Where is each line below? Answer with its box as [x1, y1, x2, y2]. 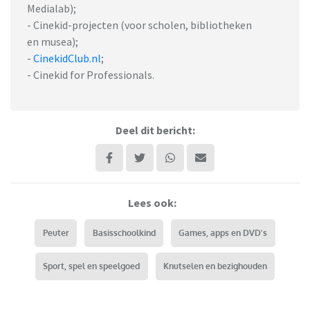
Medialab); [27, 1, 76, 16]
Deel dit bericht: [115, 123, 195, 138]
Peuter [42, 228, 69, 239]
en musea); [27, 35, 78, 49]
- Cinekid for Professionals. [27, 68, 154, 82]
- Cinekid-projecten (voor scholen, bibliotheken [27, 18, 252, 33]
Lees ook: [128, 196, 176, 210]
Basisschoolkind [92, 228, 156, 239]
